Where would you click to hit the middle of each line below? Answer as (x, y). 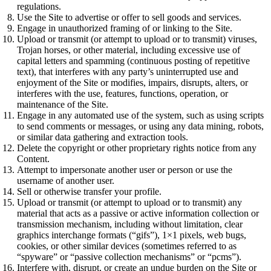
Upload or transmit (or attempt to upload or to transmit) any (129, 203)
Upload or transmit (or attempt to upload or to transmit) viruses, (137, 39)
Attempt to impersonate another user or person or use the (125, 170)
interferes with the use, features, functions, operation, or (122, 94)
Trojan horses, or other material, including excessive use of (129, 50)
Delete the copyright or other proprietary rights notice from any (137, 148)
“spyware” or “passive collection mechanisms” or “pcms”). (129, 257)
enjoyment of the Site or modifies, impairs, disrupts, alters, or (132, 83)
